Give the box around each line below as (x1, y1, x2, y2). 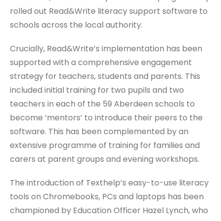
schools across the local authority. (10, 19, 143, 31)
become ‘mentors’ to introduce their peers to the (10, 111, 203, 123)
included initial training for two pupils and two (10, 84, 184, 96)
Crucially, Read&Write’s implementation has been (10, 42, 202, 54)
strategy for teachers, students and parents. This (10, 70, 200, 82)
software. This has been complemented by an (10, 125, 188, 137)
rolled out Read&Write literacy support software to (10, 5, 208, 17)
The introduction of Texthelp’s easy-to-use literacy (10, 177, 209, 188)
